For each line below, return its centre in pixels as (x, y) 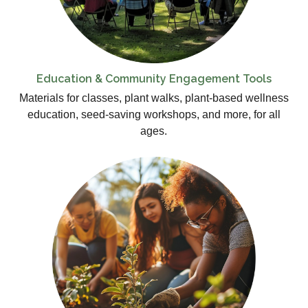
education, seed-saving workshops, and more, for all (154, 114)
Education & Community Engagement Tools (154, 79)
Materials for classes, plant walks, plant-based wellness (154, 98)
